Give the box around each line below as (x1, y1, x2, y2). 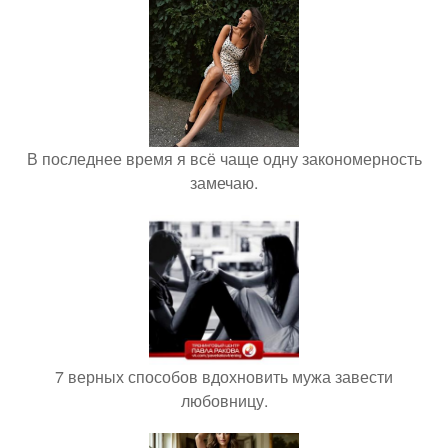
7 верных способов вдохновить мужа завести (55, 365, 393, 388)
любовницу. (180, 389, 268, 412)
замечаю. (190, 171, 258, 194)
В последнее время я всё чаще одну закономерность (26, 147, 422, 170)
